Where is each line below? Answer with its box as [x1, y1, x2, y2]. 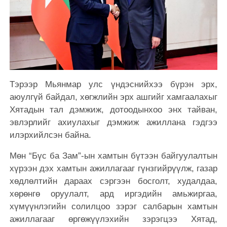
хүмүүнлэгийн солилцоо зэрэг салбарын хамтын [9, 202, 218, 212]
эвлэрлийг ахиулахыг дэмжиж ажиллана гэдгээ [9, 118, 218, 128]
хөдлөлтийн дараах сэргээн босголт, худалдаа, [9, 176, 218, 186]
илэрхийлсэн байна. [9, 130, 91, 140]
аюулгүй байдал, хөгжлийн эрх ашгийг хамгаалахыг [9, 92, 218, 102]
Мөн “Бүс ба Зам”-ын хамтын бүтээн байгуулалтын [9, 151, 218, 161]
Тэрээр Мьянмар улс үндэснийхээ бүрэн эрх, [9, 80, 218, 90]
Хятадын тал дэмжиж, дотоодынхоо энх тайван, [9, 105, 218, 115]
